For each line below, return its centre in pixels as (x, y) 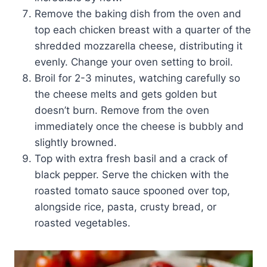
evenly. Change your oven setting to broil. (134, 62)
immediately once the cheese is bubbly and (139, 126)
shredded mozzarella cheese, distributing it (139, 46)
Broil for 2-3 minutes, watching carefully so (137, 78)
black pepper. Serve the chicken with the (132, 174)
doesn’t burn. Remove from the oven (122, 110)
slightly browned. (76, 142)
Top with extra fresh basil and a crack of (131, 158)
